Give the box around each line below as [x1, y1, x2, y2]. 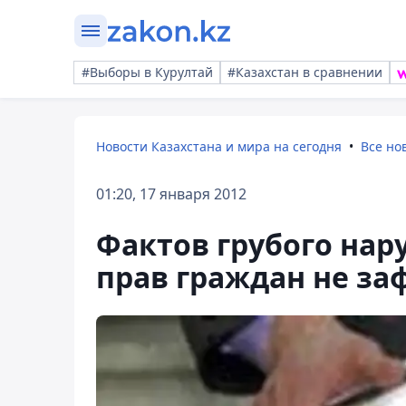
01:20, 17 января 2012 [96, 184, 246, 204]
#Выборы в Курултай [82, 63, 213, 81]
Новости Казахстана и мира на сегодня [96, 138, 342, 155]
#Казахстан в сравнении [227, 63, 382, 81]
